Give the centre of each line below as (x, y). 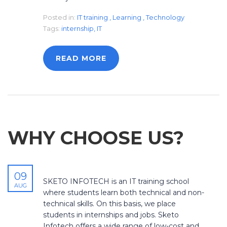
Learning (128, 17)
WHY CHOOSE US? (96, 138)
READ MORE (81, 59)
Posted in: (59, 17)
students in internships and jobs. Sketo (111, 215)
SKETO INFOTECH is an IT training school (116, 182)
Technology (165, 17)
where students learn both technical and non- (124, 193)
